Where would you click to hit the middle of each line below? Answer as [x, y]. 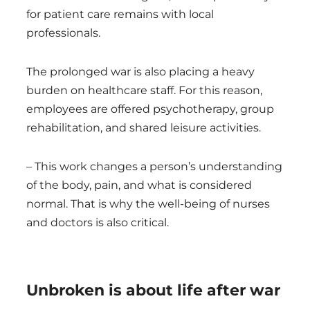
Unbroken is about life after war [153, 290]
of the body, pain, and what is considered [139, 185]
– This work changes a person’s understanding [154, 166]
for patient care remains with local [120, 14]
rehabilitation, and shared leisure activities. [144, 127]
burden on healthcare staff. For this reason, [144, 90]
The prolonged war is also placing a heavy [140, 71]
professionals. [63, 33]
